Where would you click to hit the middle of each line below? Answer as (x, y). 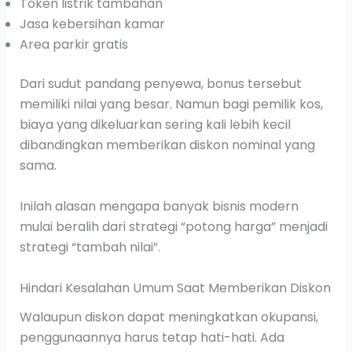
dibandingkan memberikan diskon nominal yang (167, 145)
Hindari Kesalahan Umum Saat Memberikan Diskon (175, 288)
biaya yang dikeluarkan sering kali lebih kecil (155, 125)
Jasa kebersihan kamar (92, 24)
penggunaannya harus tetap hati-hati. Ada (152, 337)
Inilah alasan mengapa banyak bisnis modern (159, 207)
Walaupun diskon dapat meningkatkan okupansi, (169, 317)
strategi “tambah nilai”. (90, 247)
